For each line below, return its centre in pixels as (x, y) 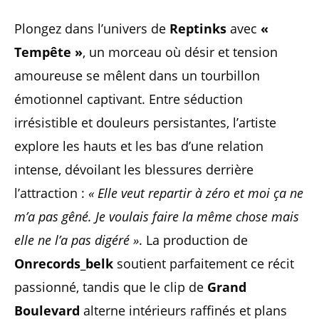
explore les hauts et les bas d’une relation (139, 146)
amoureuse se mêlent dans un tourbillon (137, 75)
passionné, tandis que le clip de (111, 287)
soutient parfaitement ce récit (204, 263)
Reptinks (198, 28)
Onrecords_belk (64, 263)
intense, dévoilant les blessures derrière (134, 169)
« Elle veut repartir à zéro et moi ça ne (196, 193)
